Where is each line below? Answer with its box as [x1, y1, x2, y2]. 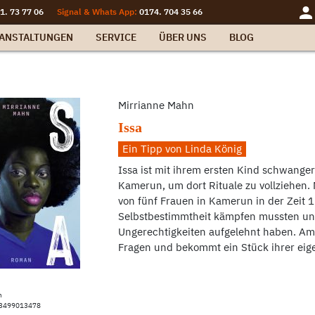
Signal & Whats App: [54, 6, 139, 17]
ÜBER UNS [159, 30, 207, 44]
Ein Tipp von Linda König [122, 141, 242, 155]
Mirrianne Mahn [117, 98, 197, 112]
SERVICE [96, 30, 136, 44]
